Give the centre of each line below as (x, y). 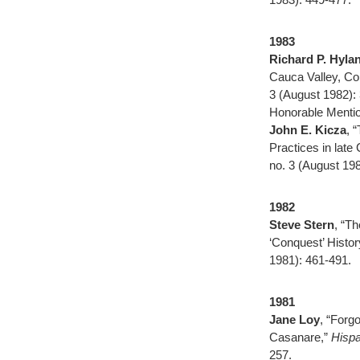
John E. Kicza (308, 130)
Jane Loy (295, 319)
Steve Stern (302, 225)
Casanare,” (300, 337)
